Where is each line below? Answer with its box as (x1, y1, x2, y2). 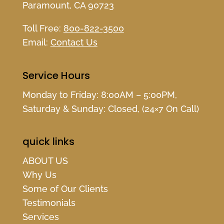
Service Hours (22, 68, 90, 82)
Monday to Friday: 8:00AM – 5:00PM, (22, 89, 177, 100)
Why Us (22, 169, 56, 180)
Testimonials (22, 197, 75, 208)
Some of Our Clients (22, 183, 108, 194)
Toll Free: (22, 23, 63, 34)
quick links (22, 134, 74, 148)
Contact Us (50, 37, 97, 48)
